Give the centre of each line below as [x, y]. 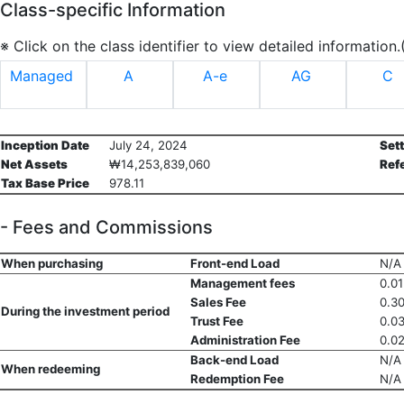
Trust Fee [217, 321]
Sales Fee [218, 303]
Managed [41, 76]
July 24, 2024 [148, 146]
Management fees [243, 284]
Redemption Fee [237, 379]
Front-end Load [235, 264]
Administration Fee [245, 340]
